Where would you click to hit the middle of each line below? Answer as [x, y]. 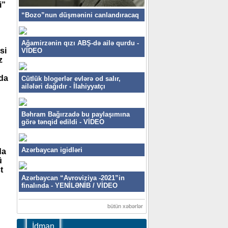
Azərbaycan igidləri [52, 150]
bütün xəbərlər [125, 206]
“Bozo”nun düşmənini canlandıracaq [80, 15]
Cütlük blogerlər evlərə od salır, [71, 79]
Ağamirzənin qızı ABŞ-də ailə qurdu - [80, 43]
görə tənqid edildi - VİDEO [63, 122]
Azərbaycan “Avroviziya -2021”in [73, 178]
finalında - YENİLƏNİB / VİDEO [69, 186]
